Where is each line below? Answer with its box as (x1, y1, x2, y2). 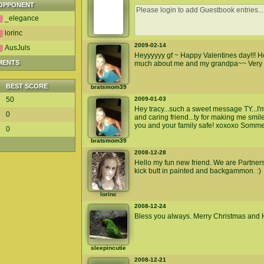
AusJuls (5, 44, 30, 52)
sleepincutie (91, 245, 126, 251)
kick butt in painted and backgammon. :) (134, 167, 261, 175)
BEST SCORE (6, 82, 48, 90)
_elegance (5, 14, 39, 22)
